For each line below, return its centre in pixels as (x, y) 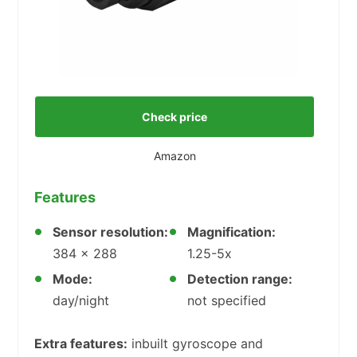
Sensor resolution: (110, 231)
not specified (227, 300)
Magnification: (232, 231)
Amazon (175, 155)
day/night (81, 300)
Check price (175, 116)
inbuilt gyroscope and (195, 343)
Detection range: (240, 279)
